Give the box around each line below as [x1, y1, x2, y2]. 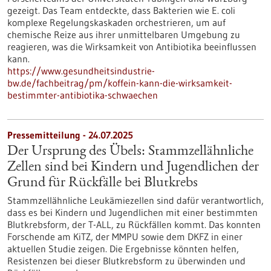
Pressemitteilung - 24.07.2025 [7, 129, 133, 141]
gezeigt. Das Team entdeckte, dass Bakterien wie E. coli [7, 4, 235, 16]
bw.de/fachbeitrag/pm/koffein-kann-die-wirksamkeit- [7, 77, 232, 89]
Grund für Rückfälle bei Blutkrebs [7, 176, 198, 191]
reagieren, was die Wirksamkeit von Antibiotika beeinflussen [7, 41, 256, 53]
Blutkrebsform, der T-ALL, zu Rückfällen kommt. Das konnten [7, 218, 261, 230]
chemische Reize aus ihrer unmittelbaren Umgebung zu [7, 28, 240, 41]
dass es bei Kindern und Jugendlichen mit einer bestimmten [7, 206, 258, 218]
